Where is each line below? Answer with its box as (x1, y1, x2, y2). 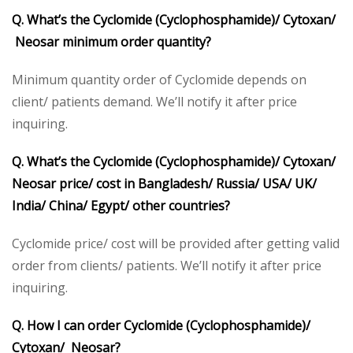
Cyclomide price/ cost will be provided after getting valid (12, 234, 340, 252)
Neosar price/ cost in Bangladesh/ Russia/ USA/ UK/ (12, 174, 317, 192)
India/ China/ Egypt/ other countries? (12, 196, 230, 214)
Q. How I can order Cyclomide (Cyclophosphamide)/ (12, 316, 310, 334)
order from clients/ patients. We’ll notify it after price (12, 256, 321, 274)
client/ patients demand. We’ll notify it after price (12, 92, 297, 110)
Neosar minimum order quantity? (12, 32, 211, 50)
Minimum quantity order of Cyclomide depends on (12, 70, 307, 88)
